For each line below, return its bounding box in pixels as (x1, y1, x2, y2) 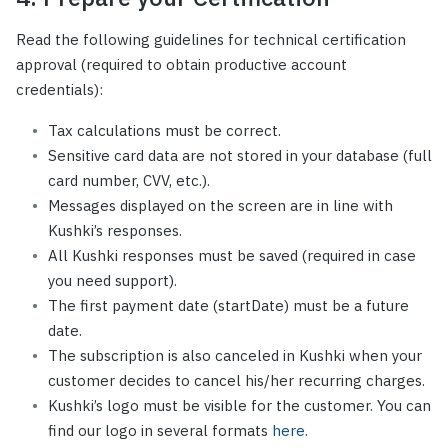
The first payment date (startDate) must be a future (48, 296, 409, 316)
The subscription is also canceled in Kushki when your (48, 346, 422, 366)
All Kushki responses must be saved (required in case (48, 246, 416, 266)
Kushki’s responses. (48, 221, 182, 241)
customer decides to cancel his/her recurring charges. (48, 371, 425, 391)
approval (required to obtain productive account (16, 55, 347, 75)
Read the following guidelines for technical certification (16, 30, 406, 50)
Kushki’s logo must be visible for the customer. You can (48, 396, 431, 416)
